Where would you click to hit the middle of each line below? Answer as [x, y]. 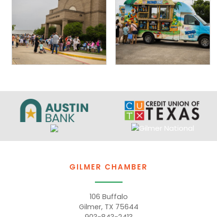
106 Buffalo [108, 197]
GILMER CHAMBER [108, 167]
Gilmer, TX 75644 [108, 207]
